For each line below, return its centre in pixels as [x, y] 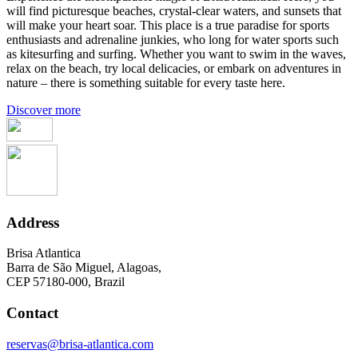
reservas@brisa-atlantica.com [80, 344]
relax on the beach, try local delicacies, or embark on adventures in [174, 68]
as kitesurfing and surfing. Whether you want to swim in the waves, [176, 54]
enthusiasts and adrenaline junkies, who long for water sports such [173, 40]
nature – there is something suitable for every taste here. [146, 83]
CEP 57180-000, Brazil [66, 282]
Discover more [44, 110]
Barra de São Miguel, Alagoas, [84, 268]
